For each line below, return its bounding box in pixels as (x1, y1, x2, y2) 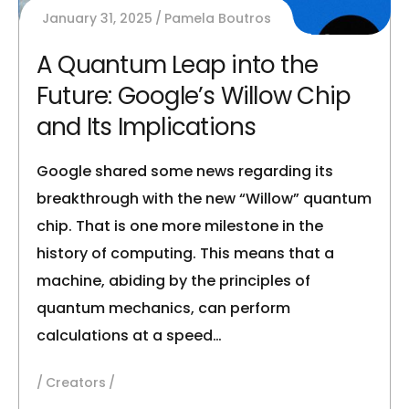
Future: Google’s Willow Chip (37, 79, 351, 112)
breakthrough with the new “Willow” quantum (37, 187, 372, 209)
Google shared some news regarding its (37, 160, 333, 182)
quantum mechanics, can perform (37, 297, 290, 319)
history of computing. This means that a (37, 242, 334, 264)
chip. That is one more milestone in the (37, 215, 323, 236)
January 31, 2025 (42, 8, 152, 27)
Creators (46, 372, 106, 392)
